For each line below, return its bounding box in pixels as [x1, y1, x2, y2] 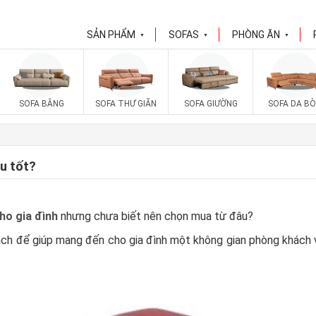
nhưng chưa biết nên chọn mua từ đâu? [58, 209, 253, 223]
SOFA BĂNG [18, 99, 64, 109]
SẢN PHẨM [87, 28, 136, 40]
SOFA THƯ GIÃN [95, 99, 157, 109]
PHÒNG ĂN [232, 28, 281, 40]
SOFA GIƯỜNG [183, 99, 238, 109]
